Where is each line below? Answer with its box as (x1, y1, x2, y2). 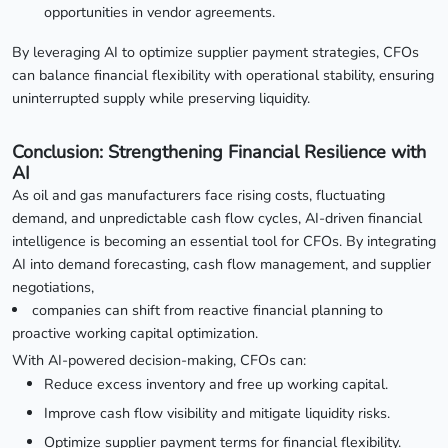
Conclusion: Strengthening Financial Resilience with (12, 139, 426, 164)
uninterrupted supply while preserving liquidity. (12, 87, 310, 108)
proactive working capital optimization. (12, 322, 258, 343)
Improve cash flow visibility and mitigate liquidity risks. (44, 402, 390, 423)
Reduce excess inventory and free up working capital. (44, 373, 388, 394)
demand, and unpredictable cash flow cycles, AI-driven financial (12, 207, 422, 228)
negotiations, (12, 276, 94, 297)
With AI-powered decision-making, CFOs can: (12, 349, 306, 370)
